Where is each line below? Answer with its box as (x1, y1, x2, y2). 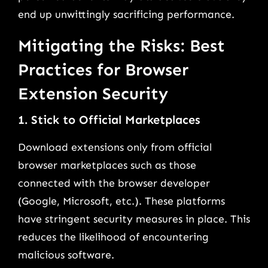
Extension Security (18, 83, 168, 103)
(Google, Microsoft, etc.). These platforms (18, 194, 225, 208)
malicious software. (18, 248, 114, 262)
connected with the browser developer (18, 176, 210, 190)
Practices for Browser (18, 59, 188, 80)
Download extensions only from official (18, 141, 212, 154)
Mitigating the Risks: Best (18, 35, 225, 56)
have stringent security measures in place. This (18, 212, 250, 226)
